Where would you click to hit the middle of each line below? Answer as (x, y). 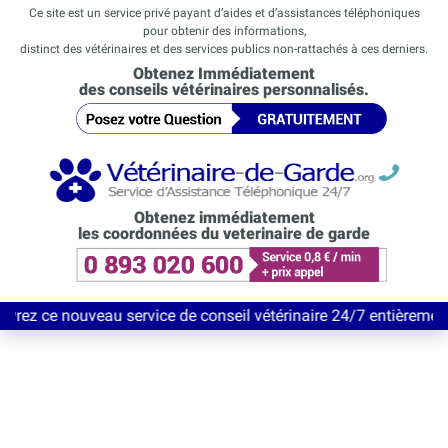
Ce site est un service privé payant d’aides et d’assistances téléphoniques (224, 13)
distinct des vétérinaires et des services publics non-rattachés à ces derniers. (224, 49)
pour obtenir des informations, (224, 31)
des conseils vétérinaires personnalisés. (224, 89)
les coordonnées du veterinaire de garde (224, 234)
